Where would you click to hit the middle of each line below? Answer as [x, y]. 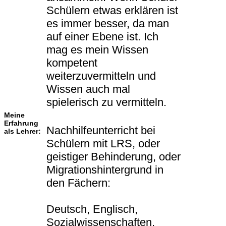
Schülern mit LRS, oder [103, 144]
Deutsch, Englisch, [92, 209]
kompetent [72, 63]
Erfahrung [21, 123]
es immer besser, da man [108, 24]
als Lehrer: [22, 131]
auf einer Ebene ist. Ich [102, 37]
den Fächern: [78, 183]
